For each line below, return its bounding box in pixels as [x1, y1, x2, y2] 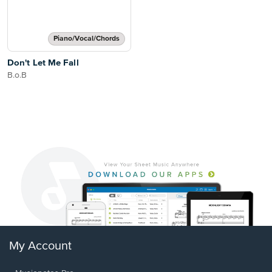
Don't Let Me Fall [7, 58, 79, 67]
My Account [9, 240, 72, 253]
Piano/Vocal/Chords [53, 35, 120, 42]
